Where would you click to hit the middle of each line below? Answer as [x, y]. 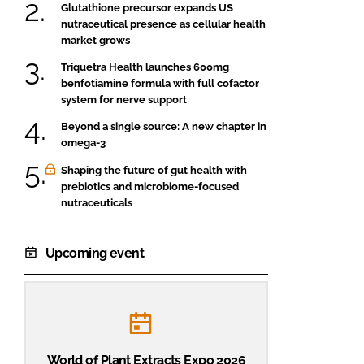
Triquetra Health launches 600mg [145, 67]
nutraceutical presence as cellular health [163, 24]
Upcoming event [95, 253]
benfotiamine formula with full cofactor [160, 83]
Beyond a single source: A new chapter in [164, 127]
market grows [95, 40]
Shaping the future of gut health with [154, 170]
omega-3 [83, 143]
